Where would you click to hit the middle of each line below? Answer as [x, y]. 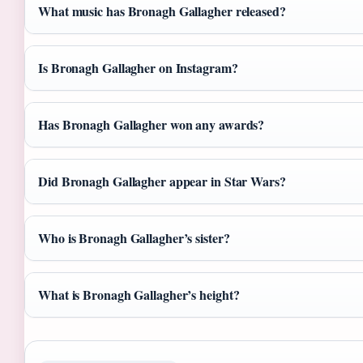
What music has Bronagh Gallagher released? [162, 11]
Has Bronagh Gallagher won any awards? [152, 125]
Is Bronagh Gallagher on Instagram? [138, 68]
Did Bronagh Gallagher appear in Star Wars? [162, 181]
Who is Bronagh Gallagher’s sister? [134, 238]
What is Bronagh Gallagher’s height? [139, 295]
